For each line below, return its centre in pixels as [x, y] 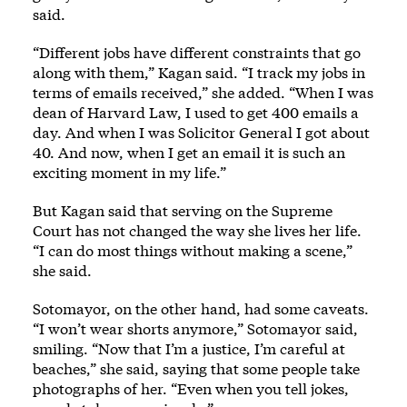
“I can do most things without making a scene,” [193, 250]
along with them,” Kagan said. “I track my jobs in [199, 72]
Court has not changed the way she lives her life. [197, 230]
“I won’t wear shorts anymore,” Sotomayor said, [195, 328]
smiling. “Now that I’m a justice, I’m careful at [189, 348]
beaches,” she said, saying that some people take [196, 368]
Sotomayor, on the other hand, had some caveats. [201, 308]
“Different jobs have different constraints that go [197, 52]
